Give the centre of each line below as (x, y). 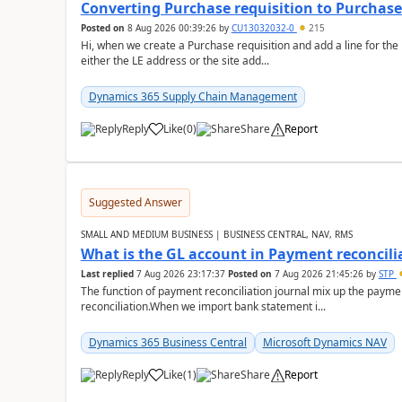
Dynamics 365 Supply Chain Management (192, 96)
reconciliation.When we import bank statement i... (203, 306)
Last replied (107, 274)
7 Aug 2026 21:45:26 (319, 274)
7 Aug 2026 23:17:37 (180, 274)
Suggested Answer (135, 202)
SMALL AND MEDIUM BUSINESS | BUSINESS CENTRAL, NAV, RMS (216, 234)
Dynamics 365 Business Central (167, 342)
